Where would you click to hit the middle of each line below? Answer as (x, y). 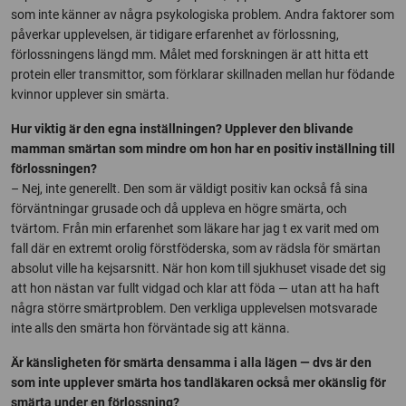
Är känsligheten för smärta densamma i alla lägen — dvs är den (191, 362)
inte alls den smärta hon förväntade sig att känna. (150, 328)
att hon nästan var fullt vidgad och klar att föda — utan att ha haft (195, 288)
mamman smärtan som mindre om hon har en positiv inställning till (203, 149)
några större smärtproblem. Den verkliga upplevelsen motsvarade (194, 308)
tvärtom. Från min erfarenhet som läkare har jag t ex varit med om (195, 228)
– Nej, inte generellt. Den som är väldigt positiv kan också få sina (189, 188)
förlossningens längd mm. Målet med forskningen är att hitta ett (190, 54)
